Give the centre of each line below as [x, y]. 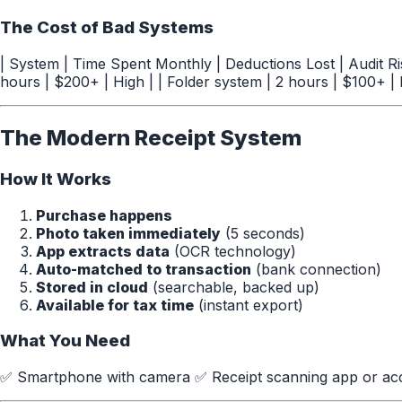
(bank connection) [316, 269]
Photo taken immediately [128, 233]
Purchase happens [104, 215]
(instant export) [249, 305]
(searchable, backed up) [234, 287]
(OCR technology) [233, 251]
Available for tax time [115, 305]
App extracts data [103, 251]
